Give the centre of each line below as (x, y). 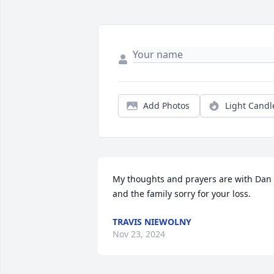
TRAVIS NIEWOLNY (152, 222)
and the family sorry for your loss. (182, 194)
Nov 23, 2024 (139, 234)
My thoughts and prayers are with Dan (192, 179)
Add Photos (166, 106)
